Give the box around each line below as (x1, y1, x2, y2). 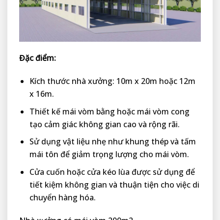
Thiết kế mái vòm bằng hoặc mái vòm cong (29, 106, 190, 117)
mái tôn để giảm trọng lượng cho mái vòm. (29, 149, 189, 160)
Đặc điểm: (19, 53, 56, 64)
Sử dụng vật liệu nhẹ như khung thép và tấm (29, 136, 196, 147)
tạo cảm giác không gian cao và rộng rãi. (29, 118, 180, 130)
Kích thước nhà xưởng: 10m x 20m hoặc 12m (29, 76, 195, 87)
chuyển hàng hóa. (29, 192, 96, 203)
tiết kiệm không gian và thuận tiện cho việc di (29, 179, 199, 190)
